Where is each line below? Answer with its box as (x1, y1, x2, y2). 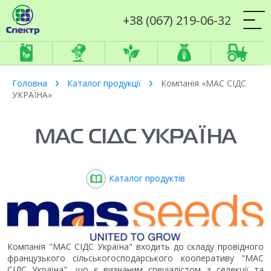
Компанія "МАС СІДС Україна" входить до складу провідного (7, 241, 264, 253)
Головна (12, 77, 47, 89)
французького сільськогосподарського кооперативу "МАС (7, 252, 264, 264)
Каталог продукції (67, 77, 141, 89)
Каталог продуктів (109, 172, 185, 184)
